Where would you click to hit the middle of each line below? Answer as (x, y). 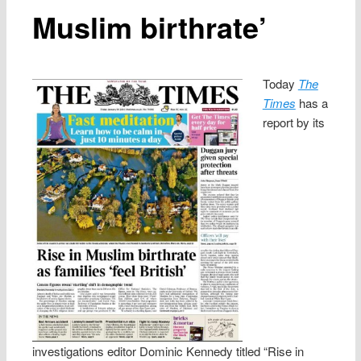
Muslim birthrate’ (150, 26)
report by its (293, 122)
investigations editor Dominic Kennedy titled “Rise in (168, 351)
